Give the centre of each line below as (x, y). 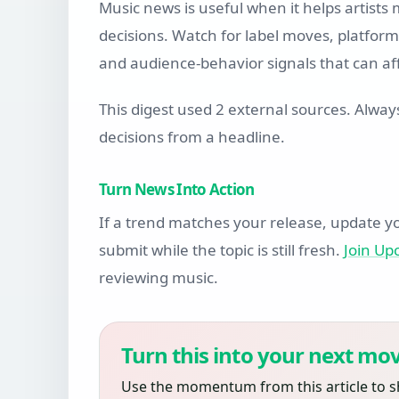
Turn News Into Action (177, 190)
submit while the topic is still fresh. (221, 250)
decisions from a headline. (192, 137)
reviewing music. (159, 278)
